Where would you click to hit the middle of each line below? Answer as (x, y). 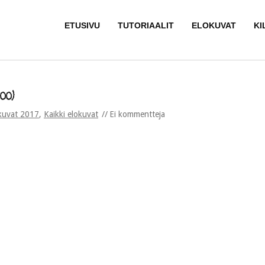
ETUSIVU (82, 25)
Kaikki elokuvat (71, 114)
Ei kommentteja (137, 114)
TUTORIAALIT (146, 25)
